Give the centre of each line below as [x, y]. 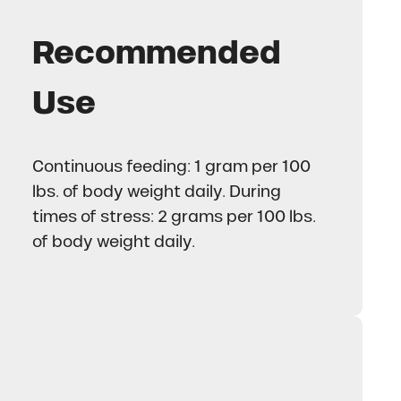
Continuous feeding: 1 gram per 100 [171, 167]
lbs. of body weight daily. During [156, 192]
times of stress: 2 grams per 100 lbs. [174, 217]
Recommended [156, 53]
